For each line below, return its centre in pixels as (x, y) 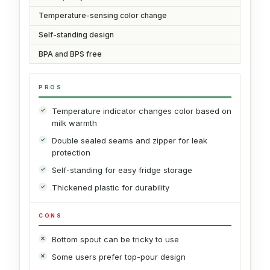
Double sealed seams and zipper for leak (130, 140)
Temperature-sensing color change (103, 15)
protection (71, 152)
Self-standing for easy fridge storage (122, 170)
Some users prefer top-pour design (119, 256)
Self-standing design (76, 34)
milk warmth (74, 123)
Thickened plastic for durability (111, 187)
